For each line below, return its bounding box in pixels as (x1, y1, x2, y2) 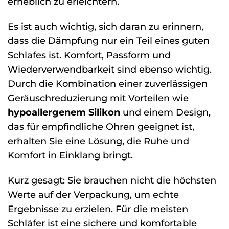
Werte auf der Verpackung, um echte (8, 189, 179, 200)
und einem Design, (120, 106, 211, 118)
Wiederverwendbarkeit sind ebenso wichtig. (8, 63, 212, 75)
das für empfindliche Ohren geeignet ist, (8, 121, 194, 132)
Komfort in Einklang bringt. (8, 149, 133, 161)
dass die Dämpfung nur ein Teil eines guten (8, 35, 210, 46)
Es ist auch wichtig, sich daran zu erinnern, (8, 20, 203, 32)
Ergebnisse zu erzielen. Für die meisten (8, 203, 188, 214)
